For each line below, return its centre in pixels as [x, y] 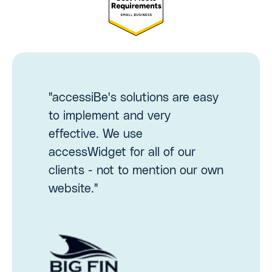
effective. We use [96, 134]
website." [73, 189]
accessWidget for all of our [122, 152]
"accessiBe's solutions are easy [134, 97]
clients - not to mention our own [136, 170]
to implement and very [110, 116]
